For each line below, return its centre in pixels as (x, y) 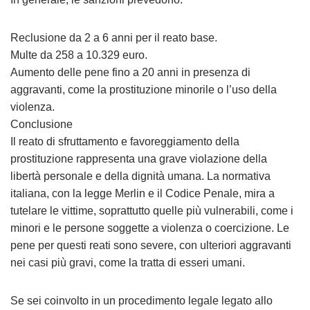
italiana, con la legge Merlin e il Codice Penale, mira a (143, 193)
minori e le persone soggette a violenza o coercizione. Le (150, 228)
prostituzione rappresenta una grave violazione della (139, 159)
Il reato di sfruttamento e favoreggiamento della (125, 142)
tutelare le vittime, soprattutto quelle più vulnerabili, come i (152, 211)
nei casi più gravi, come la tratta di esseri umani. (128, 263)
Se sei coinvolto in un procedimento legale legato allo (142, 301)
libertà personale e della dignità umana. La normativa (140, 176)
